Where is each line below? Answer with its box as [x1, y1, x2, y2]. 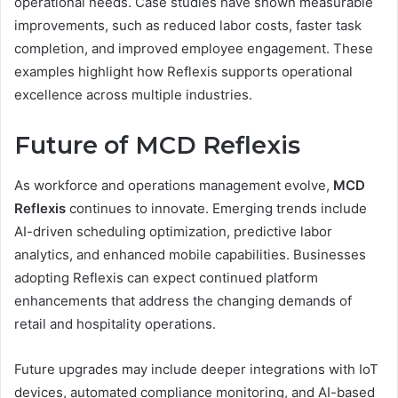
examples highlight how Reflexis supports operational [14, 63, 353, 81]
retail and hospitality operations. [14, 314, 216, 332]
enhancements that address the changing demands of [14, 291, 352, 309]
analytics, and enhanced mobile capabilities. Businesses [14, 245, 366, 263]
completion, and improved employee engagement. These [14, 40, 373, 58]
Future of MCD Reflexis [14, 131, 300, 161]
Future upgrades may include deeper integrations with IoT [14, 360, 378, 378]
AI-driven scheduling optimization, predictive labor [14, 222, 332, 240]
